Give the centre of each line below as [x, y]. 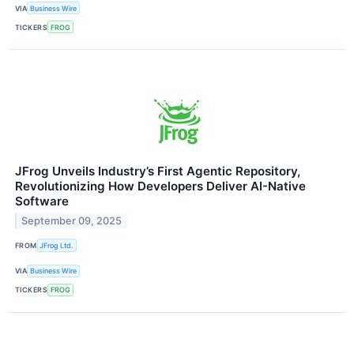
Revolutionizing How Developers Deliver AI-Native [160, 186]
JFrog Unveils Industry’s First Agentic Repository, [158, 171]
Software [42, 201]
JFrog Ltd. [57, 246]
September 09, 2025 [72, 221]
